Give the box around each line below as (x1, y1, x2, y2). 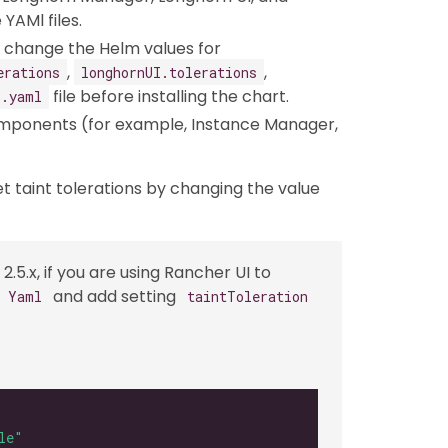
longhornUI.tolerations (81, 62, 257, 82)
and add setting (49, 284, 180, 308)
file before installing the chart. (49, 84, 289, 108)
